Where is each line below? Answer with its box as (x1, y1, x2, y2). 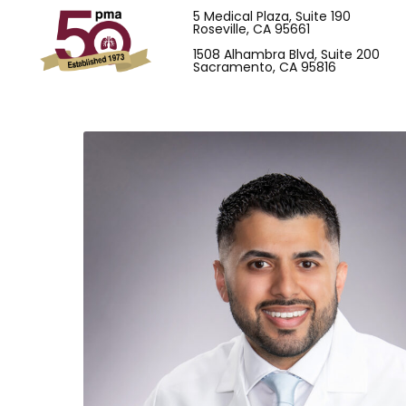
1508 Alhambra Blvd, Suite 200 (193, 45, 380, 63)
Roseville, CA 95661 (193, 20, 310, 38)
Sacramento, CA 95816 (193, 58, 336, 76)
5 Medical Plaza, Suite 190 (193, 7, 351, 25)
